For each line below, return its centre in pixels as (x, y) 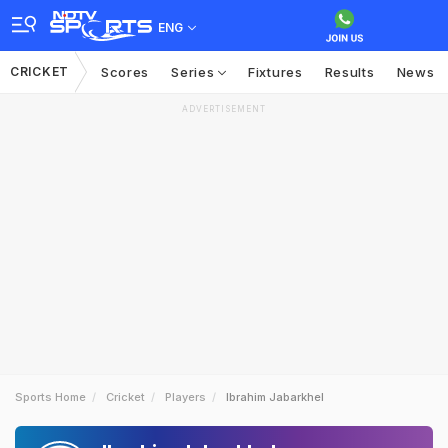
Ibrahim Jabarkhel (275, 397)
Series (195, 72)
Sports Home (50, 397)
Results (349, 72)
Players (185, 397)
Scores (125, 72)
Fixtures (275, 72)
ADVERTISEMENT (224, 109)
